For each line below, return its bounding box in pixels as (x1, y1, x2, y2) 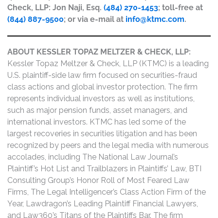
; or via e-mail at (64, 15, 126, 24)
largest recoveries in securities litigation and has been (7, 129, 197, 139)
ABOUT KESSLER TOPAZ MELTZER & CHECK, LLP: (7, 47, 191, 57)
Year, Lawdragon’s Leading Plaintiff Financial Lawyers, (7, 199, 198, 209)
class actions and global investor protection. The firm (7, 82, 198, 92)
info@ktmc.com (126, 15, 184, 24)
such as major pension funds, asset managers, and (7, 106, 187, 115)
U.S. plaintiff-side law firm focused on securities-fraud (7, 71, 197, 80)
